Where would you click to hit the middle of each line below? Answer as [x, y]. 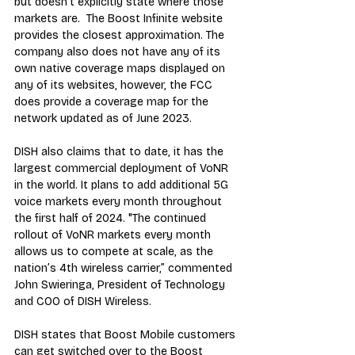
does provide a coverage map [92, 101]
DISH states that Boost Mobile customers [126, 334]
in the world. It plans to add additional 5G [123, 185]
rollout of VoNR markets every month [114, 235]
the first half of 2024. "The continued [112, 218]
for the [191, 101]
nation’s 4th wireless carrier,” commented [125, 268]
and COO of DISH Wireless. [83, 301]
